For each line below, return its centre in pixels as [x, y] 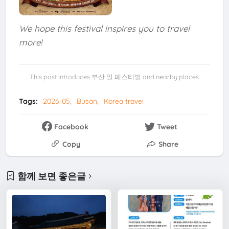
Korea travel [123, 101]
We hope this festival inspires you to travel [104, 29]
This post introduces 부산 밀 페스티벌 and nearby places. [114, 77]
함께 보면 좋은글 [52, 176]
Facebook [72, 127]
